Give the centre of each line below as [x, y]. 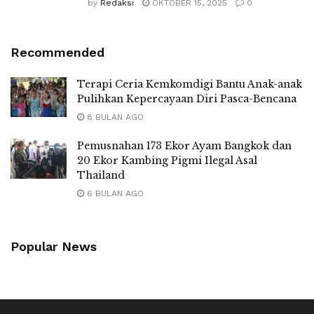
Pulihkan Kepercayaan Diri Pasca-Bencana [187, 99]
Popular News [54, 246]
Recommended [57, 52]
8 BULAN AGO [114, 117]
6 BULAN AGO [114, 193]
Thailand [101, 175]
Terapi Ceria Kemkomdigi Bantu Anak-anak [190, 84]
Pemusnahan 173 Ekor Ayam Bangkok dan [184, 146]
